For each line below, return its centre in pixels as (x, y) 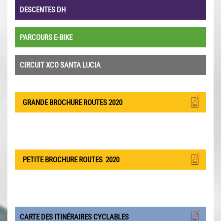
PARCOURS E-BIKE (46, 37)
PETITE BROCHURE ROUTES (62, 159)
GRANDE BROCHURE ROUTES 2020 (71, 102)
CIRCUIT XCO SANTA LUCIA (60, 64)
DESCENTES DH (43, 9)
